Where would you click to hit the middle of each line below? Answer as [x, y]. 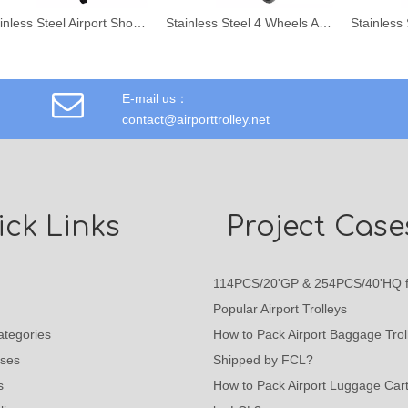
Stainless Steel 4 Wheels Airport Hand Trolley [325, 22]
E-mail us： [155, 98]
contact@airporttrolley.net [196, 119]
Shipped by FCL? [263, 359]
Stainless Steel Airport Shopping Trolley [139, 22]
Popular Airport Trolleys [280, 308]
